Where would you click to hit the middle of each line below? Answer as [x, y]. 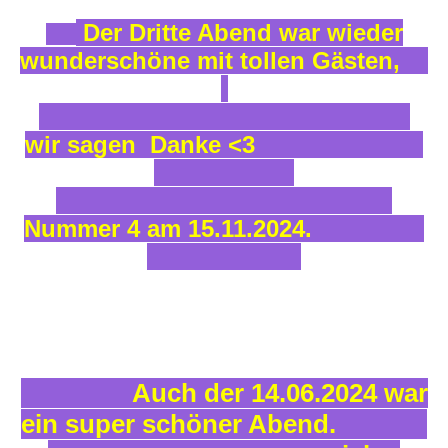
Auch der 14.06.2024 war [224, 392]
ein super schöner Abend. [224, 423]
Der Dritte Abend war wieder [239, 32]
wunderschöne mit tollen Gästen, [224, 60]
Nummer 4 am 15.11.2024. [224, 228]
